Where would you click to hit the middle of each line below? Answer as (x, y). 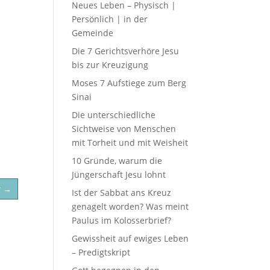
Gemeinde (93, 33)
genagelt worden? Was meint (130, 206)
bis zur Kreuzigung (110, 65)
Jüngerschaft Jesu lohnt (119, 174)
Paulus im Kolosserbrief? (122, 220)
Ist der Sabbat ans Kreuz (122, 193)
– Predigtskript (101, 252)
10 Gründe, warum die (117, 161)
